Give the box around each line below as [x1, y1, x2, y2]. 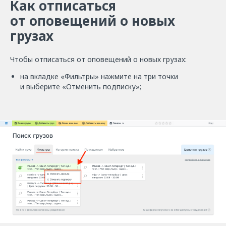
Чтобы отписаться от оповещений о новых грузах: [10, 54, 187, 65]
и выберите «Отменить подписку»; [20, 82, 141, 92]
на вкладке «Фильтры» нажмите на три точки [20, 72, 178, 82]
